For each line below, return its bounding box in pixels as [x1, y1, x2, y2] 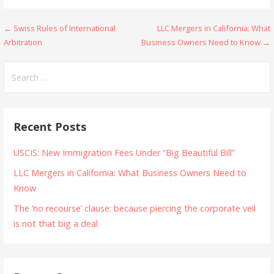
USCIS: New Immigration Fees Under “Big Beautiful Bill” [13, 146, 235, 158]
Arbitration [4, 37, 43, 48]
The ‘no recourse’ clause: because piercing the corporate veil [13, 202, 256, 214]
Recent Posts [13, 119, 87, 134]
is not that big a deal [13, 217, 98, 229]
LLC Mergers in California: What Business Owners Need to [13, 166, 247, 179]
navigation [3, 43, 90, 65]
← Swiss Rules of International [4, 23, 116, 34]
